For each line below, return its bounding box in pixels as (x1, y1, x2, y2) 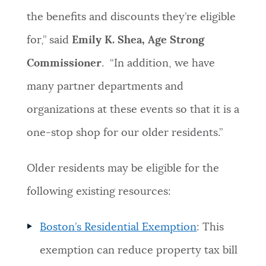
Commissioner (26, 58, 102, 69)
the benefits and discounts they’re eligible (26, 12, 236, 23)
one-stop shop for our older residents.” (26, 128, 223, 139)
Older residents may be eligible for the (26, 163, 219, 175)
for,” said (26, 35, 69, 46)
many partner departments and (26, 81, 183, 93)
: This (197, 222, 224, 233)
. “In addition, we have (101, 58, 215, 69)
